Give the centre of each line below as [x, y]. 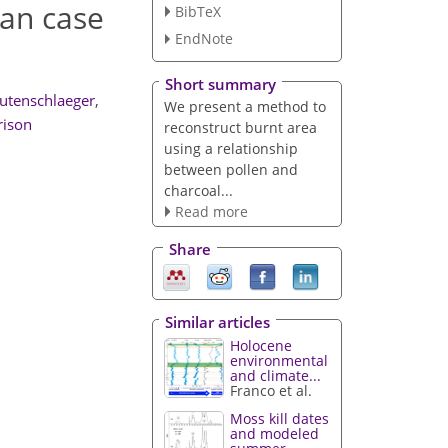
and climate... [276, 375]
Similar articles [217, 321]
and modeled [275, 434]
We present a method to [244, 106]
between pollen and [230, 169]
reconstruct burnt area [240, 127]
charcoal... [198, 190]
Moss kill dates [280, 419]
